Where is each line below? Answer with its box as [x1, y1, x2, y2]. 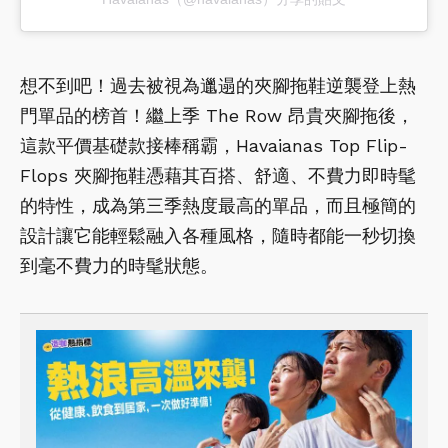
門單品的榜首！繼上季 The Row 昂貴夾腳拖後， [20, 105, 414, 127]
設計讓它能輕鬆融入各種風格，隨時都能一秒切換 [20, 225, 416, 247]
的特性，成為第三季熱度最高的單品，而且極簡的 [20, 195, 416, 217]
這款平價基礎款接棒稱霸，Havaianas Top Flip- [20, 135, 408, 157]
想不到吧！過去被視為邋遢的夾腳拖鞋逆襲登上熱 [20, 75, 416, 97]
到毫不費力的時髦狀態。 [20, 255, 218, 277]
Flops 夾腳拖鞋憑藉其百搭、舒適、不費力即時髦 [20, 165, 416, 187]
